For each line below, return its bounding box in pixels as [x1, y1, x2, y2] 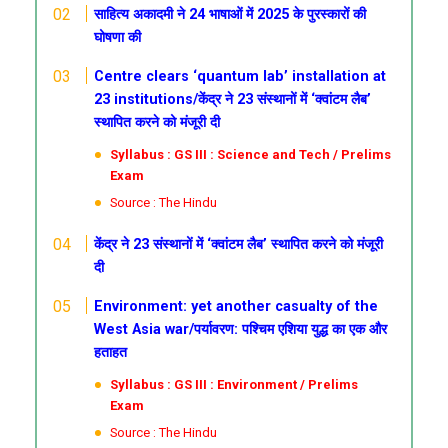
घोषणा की [94, 29, 142, 46]
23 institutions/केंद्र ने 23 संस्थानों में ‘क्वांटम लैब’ [94, 91, 372, 108]
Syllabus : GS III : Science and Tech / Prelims [110, 147, 392, 162]
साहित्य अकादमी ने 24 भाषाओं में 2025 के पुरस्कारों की [94, 6, 367, 23]
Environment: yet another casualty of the [94, 298, 379, 315]
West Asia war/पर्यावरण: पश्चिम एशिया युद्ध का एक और [94, 321, 388, 338]
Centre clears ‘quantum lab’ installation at [94, 68, 387, 85]
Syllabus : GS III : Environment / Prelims [110, 377, 359, 392]
